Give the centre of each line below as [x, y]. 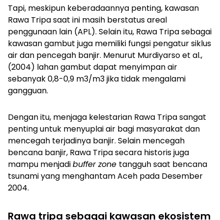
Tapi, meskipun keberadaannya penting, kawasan [103, 8]
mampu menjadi [40, 165]
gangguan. [28, 91]
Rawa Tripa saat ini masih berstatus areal [87, 20]
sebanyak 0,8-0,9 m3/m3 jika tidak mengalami [97, 79]
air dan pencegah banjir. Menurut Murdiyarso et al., [105, 55]
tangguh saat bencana [163, 165]
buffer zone [96, 165]
